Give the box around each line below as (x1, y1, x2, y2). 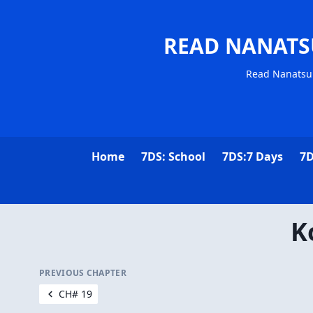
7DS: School (140, 149, 205, 164)
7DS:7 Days (221, 149, 283, 164)
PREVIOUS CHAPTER (39, 267, 126, 279)
